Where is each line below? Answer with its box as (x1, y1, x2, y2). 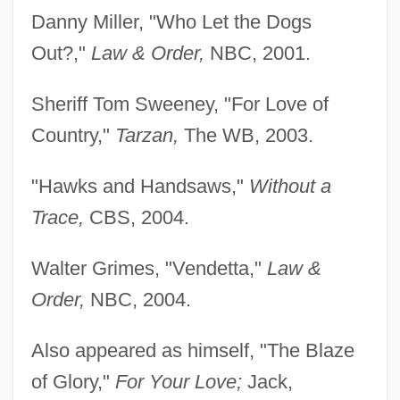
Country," (30, 124, 115, 147)
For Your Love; (114, 371, 242, 394)
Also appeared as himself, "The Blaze (30, 339, 354, 362)
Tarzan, (114, 124, 179, 147)
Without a (248, 175, 331, 198)
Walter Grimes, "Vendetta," (30, 257, 267, 280)
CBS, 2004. (83, 206, 189, 229)
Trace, (30, 206, 84, 229)
